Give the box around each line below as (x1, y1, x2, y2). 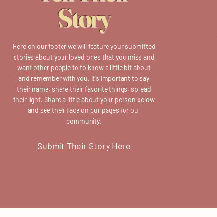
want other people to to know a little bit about (17, 63, 151, 72)
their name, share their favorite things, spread (16, 85, 151, 93)
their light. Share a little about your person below (13, 95, 155, 104)
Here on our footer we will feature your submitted (12, 42, 155, 50)
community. (66, 117, 101, 125)
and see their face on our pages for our (27, 106, 140, 114)
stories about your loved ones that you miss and (13, 53, 155, 61)
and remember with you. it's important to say (18, 74, 149, 82)
